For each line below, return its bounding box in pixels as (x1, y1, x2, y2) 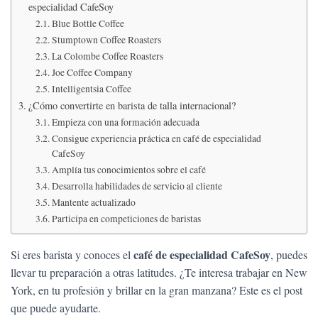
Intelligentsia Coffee (51, 82, 131, 95)
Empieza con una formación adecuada (51, 116, 199, 128)
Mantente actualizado (51, 196, 136, 209)
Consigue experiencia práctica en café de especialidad (51, 132, 261, 145)
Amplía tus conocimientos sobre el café (51, 163, 206, 176)
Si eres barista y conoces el (11, 247, 133, 262)
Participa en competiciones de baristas (51, 212, 201, 225)
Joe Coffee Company (51, 66, 133, 79)
